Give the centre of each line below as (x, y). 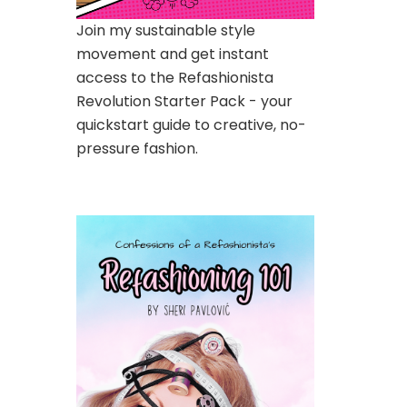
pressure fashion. (137, 148)
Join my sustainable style (165, 30)
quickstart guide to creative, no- (191, 124)
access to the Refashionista (174, 77)
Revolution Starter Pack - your (184, 101)
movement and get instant (172, 54)
